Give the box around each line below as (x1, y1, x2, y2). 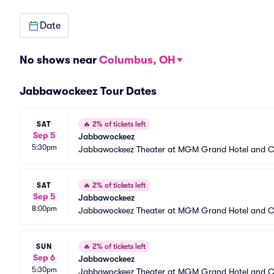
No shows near (20, 54, 99, 66)
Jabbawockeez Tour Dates (20, 85, 157, 97)
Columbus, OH (99, 54, 176, 66)
